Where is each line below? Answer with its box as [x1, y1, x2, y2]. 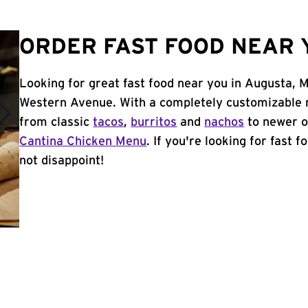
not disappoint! [19, 155, 104, 167]
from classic [19, 116, 93, 129]
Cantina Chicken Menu [19, 135, 147, 148]
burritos [131, 116, 177, 129]
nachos [204, 116, 245, 129]
